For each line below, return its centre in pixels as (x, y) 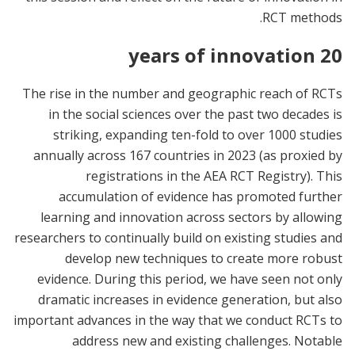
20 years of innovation (331, 55)
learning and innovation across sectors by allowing (191, 218)
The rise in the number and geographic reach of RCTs (182, 94)
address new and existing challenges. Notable (207, 341)
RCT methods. (302, 18)
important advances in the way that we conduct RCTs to (178, 321)
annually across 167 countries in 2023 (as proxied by (188, 156)
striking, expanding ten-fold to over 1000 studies (198, 135)
